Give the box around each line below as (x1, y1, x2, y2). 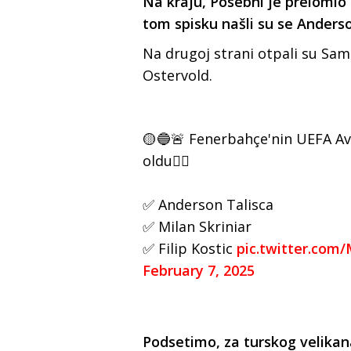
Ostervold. (143, 66, 216, 85)
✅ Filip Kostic (143, 239, 237, 259)
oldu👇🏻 (143, 151, 190, 171)
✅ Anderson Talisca (143, 195, 273, 215)
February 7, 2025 (143, 261, 255, 280)
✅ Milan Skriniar (143, 217, 251, 237)
